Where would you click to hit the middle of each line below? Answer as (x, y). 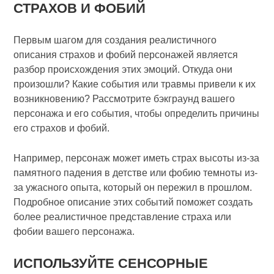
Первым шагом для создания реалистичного (115, 40)
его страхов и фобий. (62, 128)
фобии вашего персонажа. (74, 231)
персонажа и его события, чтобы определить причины (137, 113)
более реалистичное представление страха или (123, 217)
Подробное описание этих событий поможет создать (133, 202)
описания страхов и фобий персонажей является (126, 55)
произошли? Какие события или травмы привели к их (135, 84)
